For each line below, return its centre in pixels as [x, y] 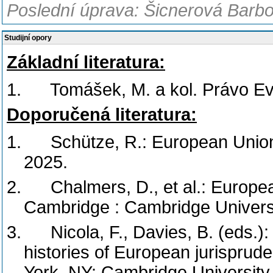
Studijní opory [28, 38]
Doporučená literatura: [102, 115]
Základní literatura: [86, 62]
